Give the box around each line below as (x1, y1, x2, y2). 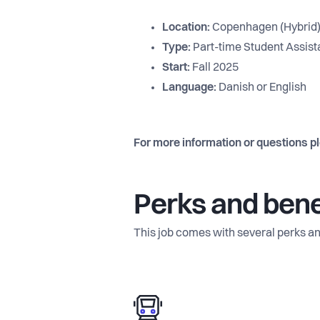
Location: (162, 22, 210, 34)
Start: (162, 62, 190, 74)
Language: (162, 82, 216, 94)
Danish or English (216, 82, 306, 94)
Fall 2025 (190, 62, 239, 74)
